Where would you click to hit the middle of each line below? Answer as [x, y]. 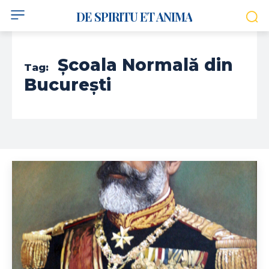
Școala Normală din [145, 65]
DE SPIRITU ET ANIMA [134, 17]
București [68, 85]
